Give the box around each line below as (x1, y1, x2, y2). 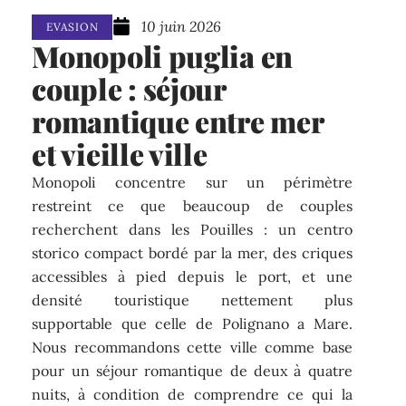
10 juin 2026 (141, 16, 222, 35)
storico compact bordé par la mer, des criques (32, 244, 353, 263)
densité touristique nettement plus (32, 291, 353, 310)
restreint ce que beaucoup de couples (32, 197, 353, 216)
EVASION (46, 20, 99, 34)
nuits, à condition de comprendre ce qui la (32, 385, 353, 404)
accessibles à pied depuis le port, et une (32, 267, 353, 286)
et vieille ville (32, 134, 208, 174)
